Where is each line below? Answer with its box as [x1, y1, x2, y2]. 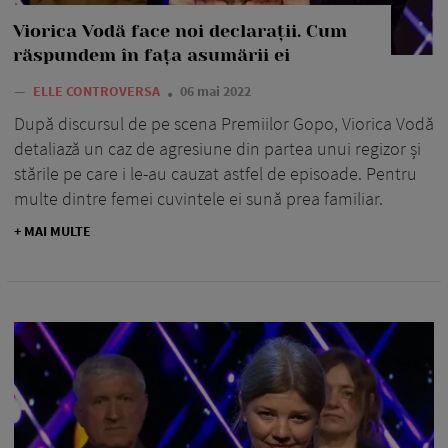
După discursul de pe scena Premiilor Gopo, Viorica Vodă [14, 111, 434, 135]
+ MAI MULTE [14, 221, 91, 240]
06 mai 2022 [180, 81, 251, 100]
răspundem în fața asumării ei [13, 44, 290, 65]
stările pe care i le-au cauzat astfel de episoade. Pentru [14, 161, 417, 185]
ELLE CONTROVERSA [33, 81, 163, 100]
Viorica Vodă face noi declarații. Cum [13, 20, 347, 41]
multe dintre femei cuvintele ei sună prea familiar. [14, 186, 383, 210]
